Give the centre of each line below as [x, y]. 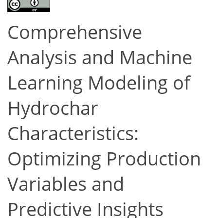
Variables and [66, 184]
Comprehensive [75, 32]
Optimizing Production [104, 159]
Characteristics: [73, 133]
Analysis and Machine [100, 57]
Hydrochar [53, 108]
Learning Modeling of [99, 83]
